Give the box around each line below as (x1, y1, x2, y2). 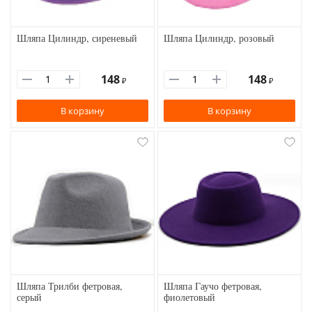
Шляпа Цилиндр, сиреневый (17, 31, 137, 45)
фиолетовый (164, 290, 215, 304)
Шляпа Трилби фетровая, (17, 279, 123, 292)
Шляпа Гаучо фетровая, (164, 279, 262, 292)
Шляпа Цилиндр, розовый (164, 31, 274, 45)
